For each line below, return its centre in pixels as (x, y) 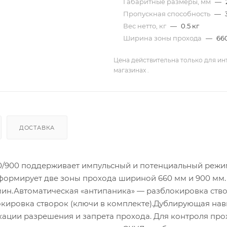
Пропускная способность (167, 13)
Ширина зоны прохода (163, 38)
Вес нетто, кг (145, 26)
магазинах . (131, 70)
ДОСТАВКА (37, 127)
